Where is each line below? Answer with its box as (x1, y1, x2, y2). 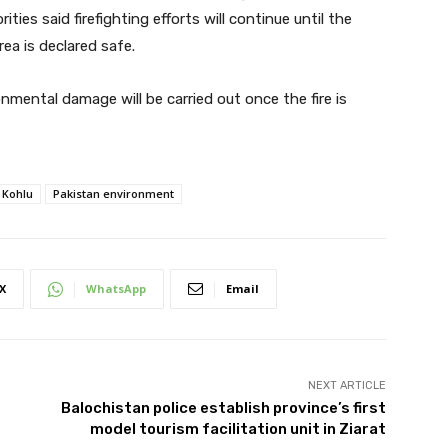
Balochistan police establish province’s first (60, 398, 386, 417)
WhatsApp (86, 280, 146, 296)
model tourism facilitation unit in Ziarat (89, 419, 386, 438)
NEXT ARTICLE (307, 378, 386, 392)
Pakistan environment (53, 185, 174, 201)
